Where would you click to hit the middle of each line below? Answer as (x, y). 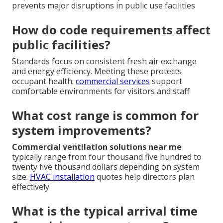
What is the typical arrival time (105, 211)
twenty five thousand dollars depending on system (106, 167)
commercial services (113, 81)
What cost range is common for (105, 115)
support (166, 81)
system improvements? (82, 130)
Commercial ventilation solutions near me (97, 147)
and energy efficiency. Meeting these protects (97, 71)
